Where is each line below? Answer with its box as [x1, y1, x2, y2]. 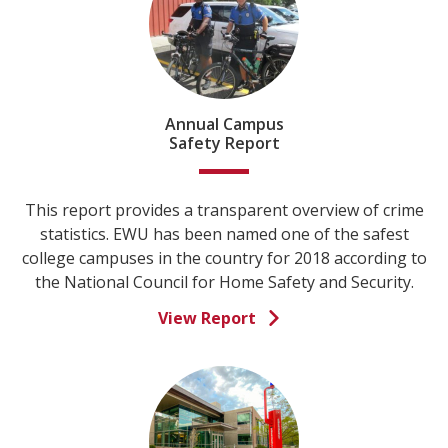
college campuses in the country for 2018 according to [21, 247, 427, 269]
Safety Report [168, 132, 280, 154]
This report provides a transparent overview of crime [24, 199, 424, 221]
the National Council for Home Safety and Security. [34, 271, 414, 293]
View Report [158, 307, 256, 329]
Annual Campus [164, 113, 284, 135]
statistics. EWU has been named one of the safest [39, 223, 409, 245]
